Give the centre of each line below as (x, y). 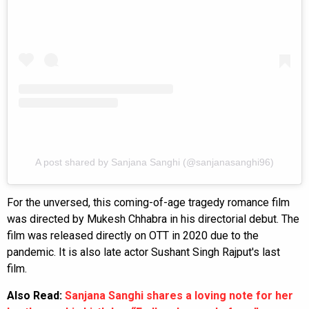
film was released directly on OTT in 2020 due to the (133, 235)
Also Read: (36, 295)
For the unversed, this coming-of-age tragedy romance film (148, 202)
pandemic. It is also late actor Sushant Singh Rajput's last (143, 252)
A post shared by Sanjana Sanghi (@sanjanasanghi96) (154, 162)
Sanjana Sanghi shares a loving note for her (179, 295)
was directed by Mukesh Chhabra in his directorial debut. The (153, 219)
